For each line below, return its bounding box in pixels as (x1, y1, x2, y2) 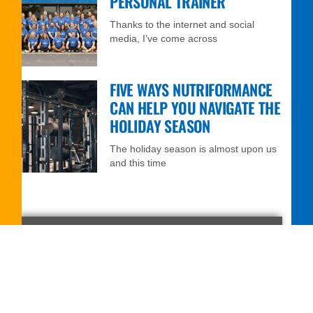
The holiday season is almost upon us (110, 143, 277, 154)
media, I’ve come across (110, 32, 218, 44)
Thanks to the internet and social (110, 18, 255, 30)
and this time (110, 156, 167, 168)
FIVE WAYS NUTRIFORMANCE (110, 78, 272, 101)
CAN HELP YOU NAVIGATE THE (110, 96, 281, 119)
